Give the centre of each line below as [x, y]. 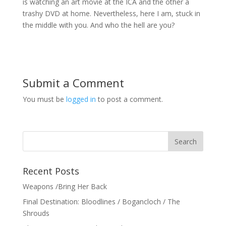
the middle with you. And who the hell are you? [98, 25]
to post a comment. [129, 99]
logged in [81, 99]
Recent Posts [51, 171]
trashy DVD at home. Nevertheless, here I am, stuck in [111, 14]
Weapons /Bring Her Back [65, 187]
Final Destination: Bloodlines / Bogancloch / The [101, 202]
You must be [44, 99]
